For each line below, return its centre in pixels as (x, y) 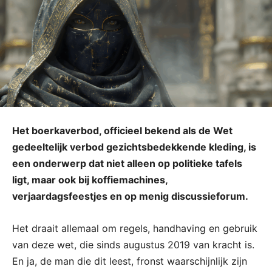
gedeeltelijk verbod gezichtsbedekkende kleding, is (134, 147)
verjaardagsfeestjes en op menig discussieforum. (130, 196)
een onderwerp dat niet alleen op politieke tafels (127, 164)
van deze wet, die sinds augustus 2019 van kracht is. (133, 245)
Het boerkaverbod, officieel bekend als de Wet (122, 131)
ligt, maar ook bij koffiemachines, (90, 180)
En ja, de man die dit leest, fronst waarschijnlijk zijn (130, 261)
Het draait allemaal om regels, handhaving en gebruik (135, 229)
